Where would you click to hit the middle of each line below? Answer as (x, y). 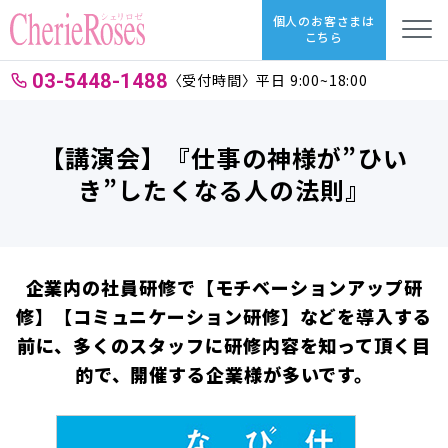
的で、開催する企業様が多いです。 (224, 374)
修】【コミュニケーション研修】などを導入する (224, 316)
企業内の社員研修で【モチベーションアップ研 (224, 287)
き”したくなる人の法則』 (224, 189)
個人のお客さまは (323, 20)
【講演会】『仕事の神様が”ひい (224, 157)
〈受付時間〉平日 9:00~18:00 (267, 80)
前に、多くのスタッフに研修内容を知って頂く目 (224, 345)
